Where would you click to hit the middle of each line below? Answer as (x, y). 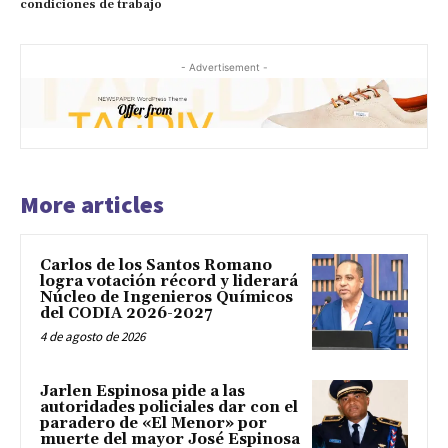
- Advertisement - (224, 66)
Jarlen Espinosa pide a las (142, 391)
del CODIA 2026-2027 (126, 313)
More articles (92, 204)
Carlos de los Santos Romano (156, 265)
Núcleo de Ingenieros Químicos (166, 297)
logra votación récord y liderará (169, 281)
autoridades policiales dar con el (169, 407)
